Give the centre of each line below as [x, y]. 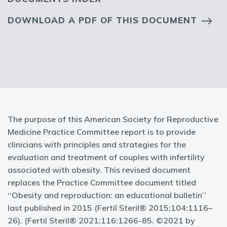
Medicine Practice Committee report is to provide [102, 132]
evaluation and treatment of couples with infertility [106, 157]
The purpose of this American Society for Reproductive [113, 119]
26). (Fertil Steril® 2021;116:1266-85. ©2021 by [101, 220]
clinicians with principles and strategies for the [97, 144]
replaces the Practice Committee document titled [102, 182]
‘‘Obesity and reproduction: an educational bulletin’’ [107, 195]
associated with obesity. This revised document [99, 170]
